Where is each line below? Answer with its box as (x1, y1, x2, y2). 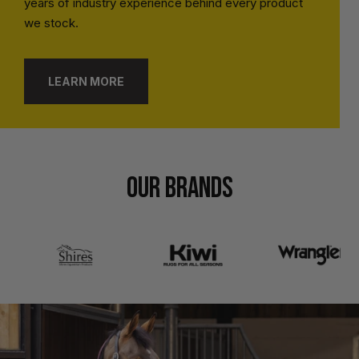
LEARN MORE (48, 74, 124, 88)
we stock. (24, 14, 79, 30)
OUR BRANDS (126, 171, 233, 206)
